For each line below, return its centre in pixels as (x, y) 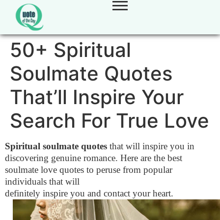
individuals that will (42, 181)
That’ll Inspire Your (97, 97)
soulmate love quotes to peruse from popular (89, 170)
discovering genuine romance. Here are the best (94, 158)
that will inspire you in (151, 146)
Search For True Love (110, 121)
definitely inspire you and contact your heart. (89, 193)
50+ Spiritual (70, 50)
